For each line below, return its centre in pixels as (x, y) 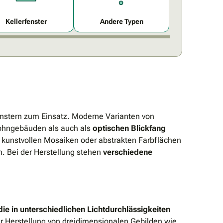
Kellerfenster (26, 21)
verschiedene (128, 152)
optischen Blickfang (129, 128)
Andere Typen (121, 21)
